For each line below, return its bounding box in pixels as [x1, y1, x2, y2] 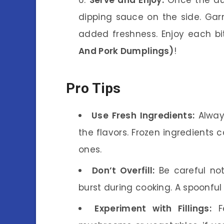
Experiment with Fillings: [94, 202, 211, 214]
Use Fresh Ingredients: [91, 109, 195, 121]
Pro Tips [66, 80, 121, 97]
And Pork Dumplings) [78, 44, 174, 57]
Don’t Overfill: [91, 164, 155, 176]
